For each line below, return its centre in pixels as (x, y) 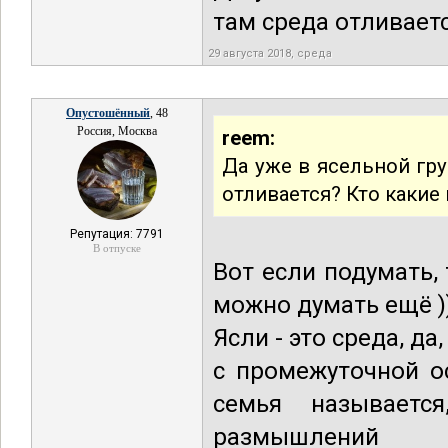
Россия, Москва (117, 131)
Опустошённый (108, 113)
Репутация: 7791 (117, 234)
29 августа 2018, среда (270, 53)
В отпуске (117, 248)
